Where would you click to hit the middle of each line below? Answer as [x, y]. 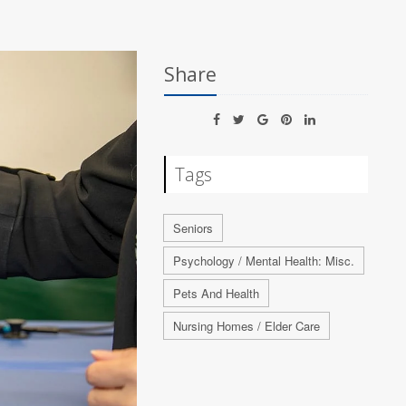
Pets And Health [217, 293]
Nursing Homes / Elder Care [247, 326]
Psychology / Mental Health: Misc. [264, 261]
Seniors [193, 228]
